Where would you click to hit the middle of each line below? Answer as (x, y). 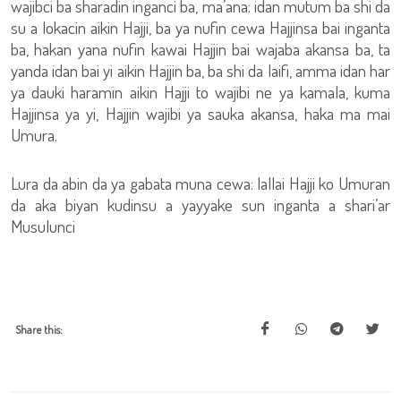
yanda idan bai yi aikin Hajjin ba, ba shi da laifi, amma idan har (200, 70)
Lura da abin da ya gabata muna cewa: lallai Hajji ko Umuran (200, 183)
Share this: (39, 329)
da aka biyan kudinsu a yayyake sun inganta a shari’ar (200, 205)
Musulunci (43, 226)
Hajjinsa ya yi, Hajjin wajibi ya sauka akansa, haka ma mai (200, 113)
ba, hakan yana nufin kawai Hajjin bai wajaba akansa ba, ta (200, 49)
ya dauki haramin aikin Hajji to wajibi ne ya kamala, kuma (200, 92)
